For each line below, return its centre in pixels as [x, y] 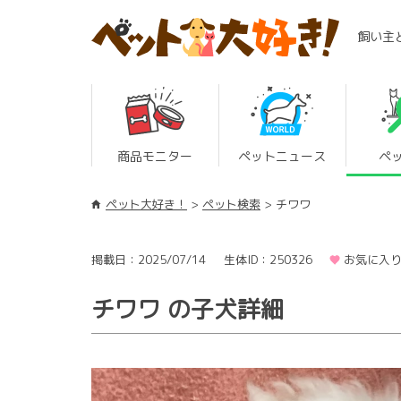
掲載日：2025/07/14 [149, 260]
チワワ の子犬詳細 [188, 308]
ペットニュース [282, 156]
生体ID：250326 [268, 260]
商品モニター [155, 156]
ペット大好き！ [146, 204]
